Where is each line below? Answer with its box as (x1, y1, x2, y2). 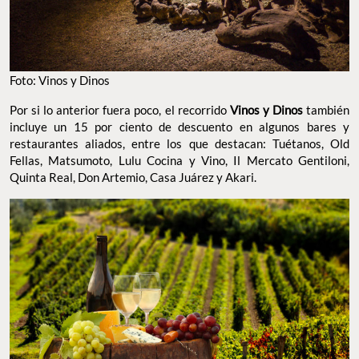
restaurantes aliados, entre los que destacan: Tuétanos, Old (10, 135, 349, 151)
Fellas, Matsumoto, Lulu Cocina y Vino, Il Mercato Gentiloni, (10, 152, 349, 167)
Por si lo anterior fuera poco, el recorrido (10, 102, 227, 117)
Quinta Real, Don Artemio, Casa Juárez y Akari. (10, 169, 259, 184)
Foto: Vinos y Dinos (10, 72, 110, 87)
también (306, 102, 350, 117)
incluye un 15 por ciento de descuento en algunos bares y (10, 119, 349, 134)
